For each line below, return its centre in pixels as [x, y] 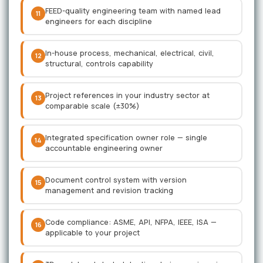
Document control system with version [116, 180]
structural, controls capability [99, 64]
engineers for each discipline [99, 21]
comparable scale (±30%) [92, 106]
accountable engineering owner [104, 148]
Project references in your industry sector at [127, 95]
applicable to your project [92, 233]
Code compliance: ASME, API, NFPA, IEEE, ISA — [131, 222]
